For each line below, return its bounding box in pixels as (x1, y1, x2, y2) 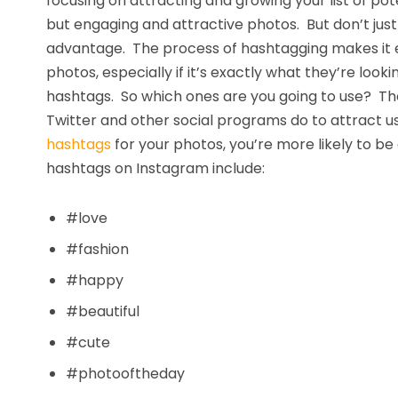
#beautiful (66, 301, 139, 322)
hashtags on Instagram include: (46, 158, 265, 179)
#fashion (66, 239, 129, 259)
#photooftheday (66, 363, 185, 384)
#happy (66, 270, 123, 291)
